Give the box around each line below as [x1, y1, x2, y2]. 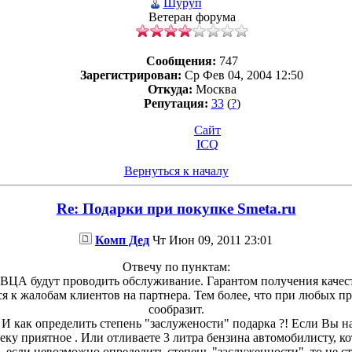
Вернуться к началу [123, 163, 229, 178]
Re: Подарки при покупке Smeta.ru [56, 200, 296, 218]
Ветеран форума [148, 9, 236, 24]
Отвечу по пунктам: [122, 260, 230, 274]
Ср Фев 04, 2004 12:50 [181, 68, 303, 82]
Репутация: [143, 96, 208, 110]
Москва [192, 82, 236, 96]
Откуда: [147, 82, 192, 96]
